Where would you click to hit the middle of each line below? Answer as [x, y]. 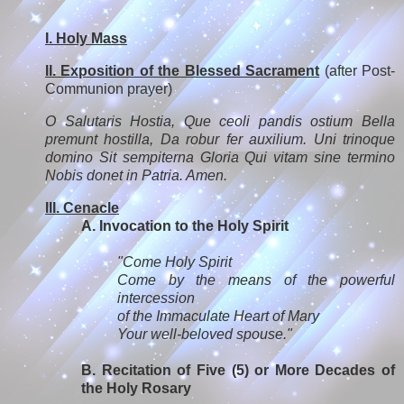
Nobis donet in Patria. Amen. [136, 176]
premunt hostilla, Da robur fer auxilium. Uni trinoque [220, 140]
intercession [156, 298]
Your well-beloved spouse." [205, 334]
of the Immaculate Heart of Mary [218, 316]
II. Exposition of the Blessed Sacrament [183, 71]
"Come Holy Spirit [174, 262]
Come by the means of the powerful [256, 280]
